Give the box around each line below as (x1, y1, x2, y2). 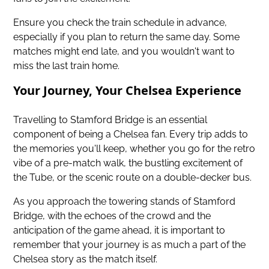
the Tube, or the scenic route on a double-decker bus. (13, 171, 252, 183)
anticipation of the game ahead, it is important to (13, 224, 226, 236)
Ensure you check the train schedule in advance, (13, 16, 228, 28)
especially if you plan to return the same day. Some (13, 31, 240, 43)
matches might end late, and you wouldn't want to (13, 45, 235, 57)
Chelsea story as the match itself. (13, 253, 158, 265)
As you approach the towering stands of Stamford (13, 195, 236, 207)
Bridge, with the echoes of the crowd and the (13, 210, 211, 222)
